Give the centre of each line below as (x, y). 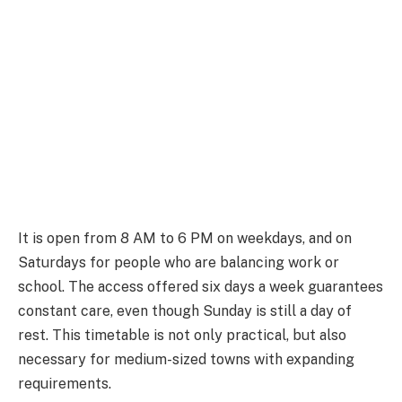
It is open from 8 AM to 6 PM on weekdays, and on (185, 239)
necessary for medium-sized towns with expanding (186, 360)
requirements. (65, 384)
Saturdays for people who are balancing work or (179, 263)
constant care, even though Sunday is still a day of (185, 311)
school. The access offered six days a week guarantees (201, 287)
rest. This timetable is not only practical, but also (182, 336)
